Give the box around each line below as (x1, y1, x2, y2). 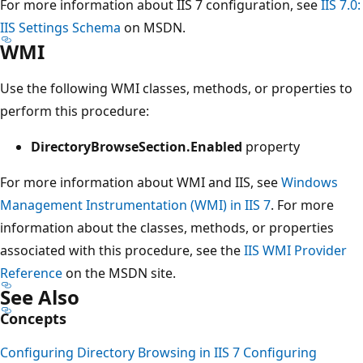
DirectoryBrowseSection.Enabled (31, 137, 242, 156)
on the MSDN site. (62, 263, 176, 282)
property (242, 137, 300, 156)
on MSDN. (121, 18, 186, 36)
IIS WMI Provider (244, 241, 347, 259)
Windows (281, 173, 338, 191)
